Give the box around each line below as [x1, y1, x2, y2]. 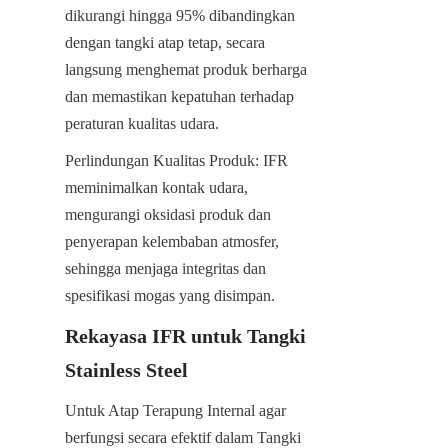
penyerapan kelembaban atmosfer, [65, 232, 279, 250]
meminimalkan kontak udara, [65, 178, 248, 196]
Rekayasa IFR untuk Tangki [65, 324, 306, 347]
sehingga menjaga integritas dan [65, 259, 266, 277]
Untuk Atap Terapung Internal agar [65, 401, 286, 419]
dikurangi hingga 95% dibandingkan [65, 6, 295, 24]
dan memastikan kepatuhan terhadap [65, 87, 294, 105]
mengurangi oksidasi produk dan [65, 205, 271, 223]
